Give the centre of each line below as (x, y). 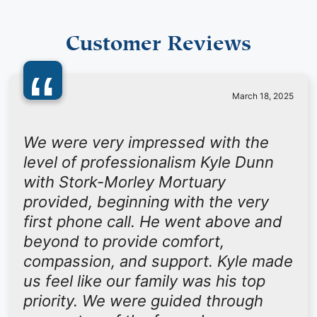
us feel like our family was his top (145, 281)
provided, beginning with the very (146, 202)
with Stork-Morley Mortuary (125, 182)
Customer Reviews (158, 40)
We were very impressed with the (146, 143)
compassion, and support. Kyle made (158, 261)
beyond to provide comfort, (124, 242)
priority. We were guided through (144, 301)
